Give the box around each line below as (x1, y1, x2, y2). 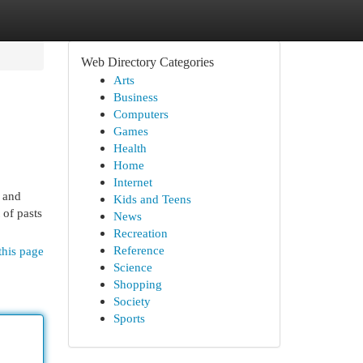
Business (113, 90, 158, 104)
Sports (113, 311, 145, 325)
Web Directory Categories (80, 55, 214, 69)
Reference (113, 243, 164, 257)
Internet (113, 175, 152, 189)
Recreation (113, 226, 168, 240)
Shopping (113, 277, 162, 291)
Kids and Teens (113, 192, 191, 206)
